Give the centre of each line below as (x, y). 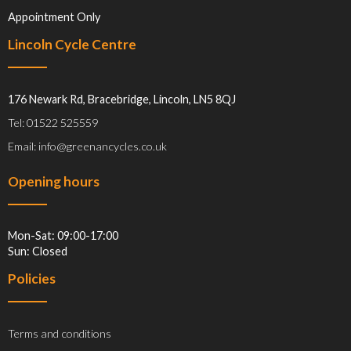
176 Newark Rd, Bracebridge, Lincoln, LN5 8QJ (122, 99)
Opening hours (54, 181)
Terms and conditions (60, 333)
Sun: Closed (38, 251)
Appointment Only (54, 17)
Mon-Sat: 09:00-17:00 (63, 236)
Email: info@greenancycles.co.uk (87, 146)
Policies (32, 279)
